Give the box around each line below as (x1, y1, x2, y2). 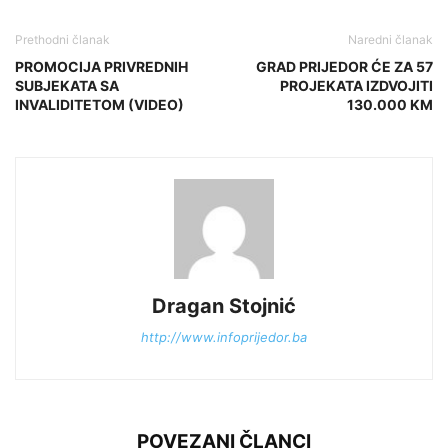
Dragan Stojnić (152, 294, 296, 319)
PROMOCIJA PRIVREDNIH (15, 58, 188, 76)
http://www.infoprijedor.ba (141, 329, 307, 346)
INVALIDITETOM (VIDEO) (15, 96, 184, 114)
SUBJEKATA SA (15, 77, 119, 95)
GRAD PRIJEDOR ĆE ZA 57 (256, 58, 433, 76)
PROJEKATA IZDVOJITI (280, 77, 433, 95)
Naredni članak (348, 32, 433, 48)
